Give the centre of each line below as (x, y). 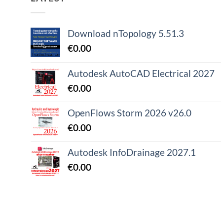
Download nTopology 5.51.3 (126, 33)
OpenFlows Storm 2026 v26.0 (129, 112)
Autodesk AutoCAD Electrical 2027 (141, 73)
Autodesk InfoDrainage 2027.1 (132, 152)
